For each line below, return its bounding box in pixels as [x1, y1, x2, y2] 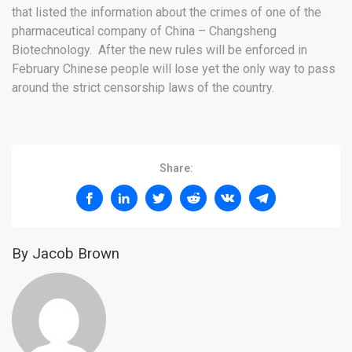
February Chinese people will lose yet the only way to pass [12, 61, 335, 77]
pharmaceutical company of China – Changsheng [12, 24, 277, 39]
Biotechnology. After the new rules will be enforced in [12, 42, 307, 58]
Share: [159, 162, 193, 175]
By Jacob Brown [12, 245, 119, 263]
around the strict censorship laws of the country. [12, 80, 274, 96]
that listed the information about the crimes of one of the [12, 5, 321, 20]
